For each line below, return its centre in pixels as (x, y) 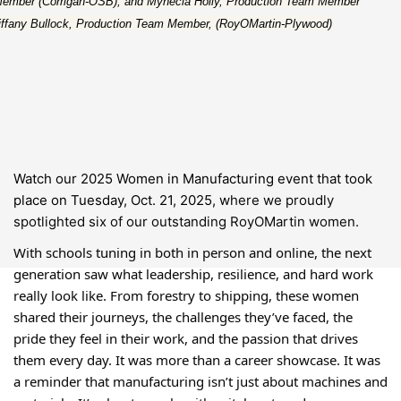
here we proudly (282, 200)
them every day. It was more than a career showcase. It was (196, 359)
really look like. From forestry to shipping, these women (186, 295)
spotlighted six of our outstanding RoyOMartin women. (186, 221)
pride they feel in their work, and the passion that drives (185, 338)
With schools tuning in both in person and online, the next (192, 252)
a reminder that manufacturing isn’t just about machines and (200, 381)
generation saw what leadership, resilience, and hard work (193, 273)
